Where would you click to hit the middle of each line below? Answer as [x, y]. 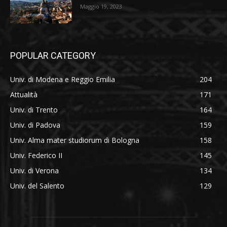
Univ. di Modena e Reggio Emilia [63, 80]
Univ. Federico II [36, 156]
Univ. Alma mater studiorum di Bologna [75, 140]
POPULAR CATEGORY [53, 56]
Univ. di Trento [34, 110]
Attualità [24, 95]
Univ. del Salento [37, 186]
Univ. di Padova [35, 125]
